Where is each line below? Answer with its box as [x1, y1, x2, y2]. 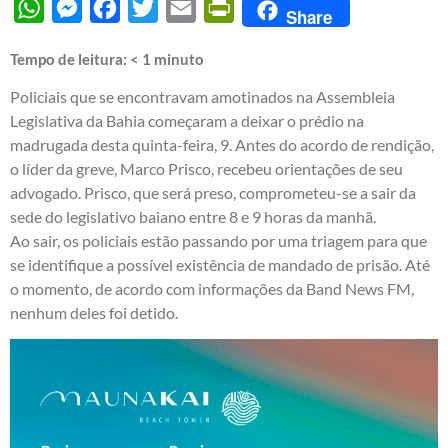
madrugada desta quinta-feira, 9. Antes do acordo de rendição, [10, 134, 434, 154]
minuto [154, 49, 204, 68]
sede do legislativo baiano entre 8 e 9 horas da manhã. [10, 206, 376, 226]
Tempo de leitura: [10, 49, 130, 68]
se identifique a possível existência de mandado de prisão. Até [10, 254, 430, 274]
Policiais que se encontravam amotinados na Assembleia [10, 86, 395, 106]
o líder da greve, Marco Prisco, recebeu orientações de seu [10, 158, 403, 178]
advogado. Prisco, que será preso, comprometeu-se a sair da [10, 182, 416, 202]
